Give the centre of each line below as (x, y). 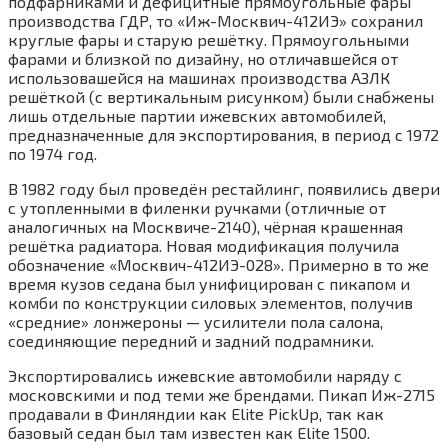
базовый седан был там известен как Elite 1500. (189, 432)
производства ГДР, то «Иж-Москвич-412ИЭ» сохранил (215, 20)
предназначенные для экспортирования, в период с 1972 (223, 134)
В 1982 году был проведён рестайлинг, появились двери (224, 188)
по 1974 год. (52, 153)
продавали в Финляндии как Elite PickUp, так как (196, 413)
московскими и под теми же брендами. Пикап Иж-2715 (221, 394)
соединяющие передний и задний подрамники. (191, 340)
